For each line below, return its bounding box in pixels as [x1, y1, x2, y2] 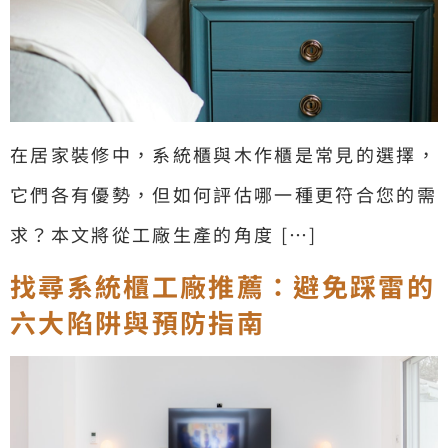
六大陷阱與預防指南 [10, 303, 266, 341]
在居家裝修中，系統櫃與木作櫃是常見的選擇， [10, 141, 438, 167]
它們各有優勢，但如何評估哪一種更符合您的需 [10, 181, 438, 207]
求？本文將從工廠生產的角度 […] [10, 221, 318, 247]
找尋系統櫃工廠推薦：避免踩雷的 [10, 267, 436, 305]
